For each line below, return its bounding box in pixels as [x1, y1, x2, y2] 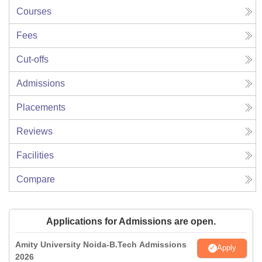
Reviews [16, 126, 53, 136]
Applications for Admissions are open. [46, 216, 216, 226]
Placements [16, 102, 65, 112]
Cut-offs [16, 54, 49, 64]
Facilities [16, 150, 54, 160]
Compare [16, 174, 55, 184]
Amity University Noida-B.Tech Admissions [15, 239, 187, 249]
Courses [16, 6, 51, 16]
